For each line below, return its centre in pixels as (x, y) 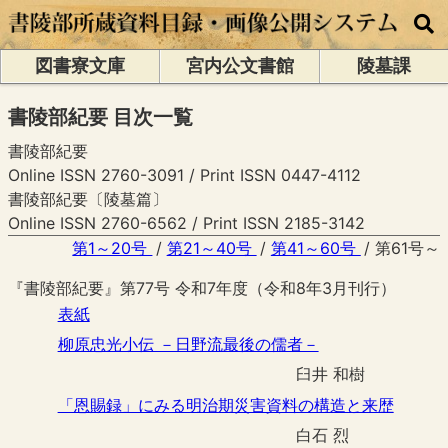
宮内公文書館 (239, 66)
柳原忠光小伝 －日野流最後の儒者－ (188, 343)
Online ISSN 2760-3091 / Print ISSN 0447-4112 (184, 174)
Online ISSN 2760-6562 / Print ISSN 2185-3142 (186, 222)
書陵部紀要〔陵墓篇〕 (88, 198)
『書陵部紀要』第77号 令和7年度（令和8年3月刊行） (202, 287)
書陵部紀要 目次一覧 (100, 116)
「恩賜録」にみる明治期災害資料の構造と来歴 (225, 404)
